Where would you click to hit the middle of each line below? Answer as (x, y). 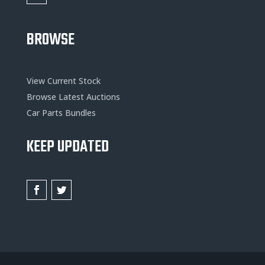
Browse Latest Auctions (73, 97)
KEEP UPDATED (67, 147)
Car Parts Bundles (61, 113)
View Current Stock (63, 81)
